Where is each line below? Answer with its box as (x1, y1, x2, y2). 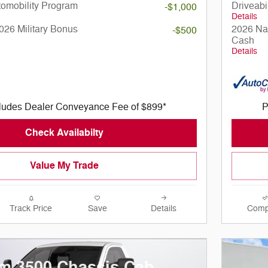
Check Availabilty (25, 126, 103, 139)
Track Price (10, 203, 52, 214)
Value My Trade (29, 159, 99, 172)
